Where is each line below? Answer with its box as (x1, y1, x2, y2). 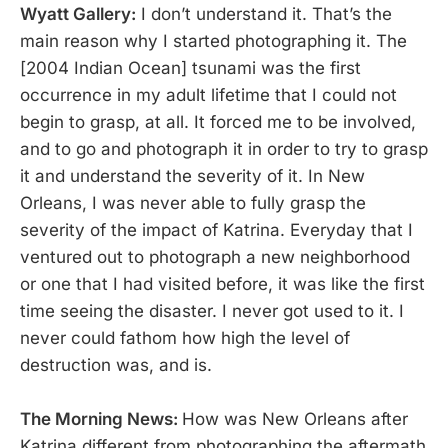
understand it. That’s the (196, 3, 392, 24)
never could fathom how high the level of (20, 327, 350, 348)
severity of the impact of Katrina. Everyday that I (20, 219, 413, 240)
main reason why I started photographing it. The (20, 30, 407, 51)
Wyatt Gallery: (20, 3, 136, 24)
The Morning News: (20, 408, 182, 429)
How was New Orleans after (182, 408, 408, 429)
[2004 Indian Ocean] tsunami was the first (20, 57, 361, 78)
